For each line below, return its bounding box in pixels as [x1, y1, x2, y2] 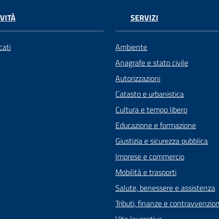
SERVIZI [130, 12, 158, 24]
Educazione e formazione [115, 119, 196, 131]
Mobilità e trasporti [115, 166, 176, 178]
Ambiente [115, 41, 147, 53]
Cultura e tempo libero [115, 104, 187, 116]
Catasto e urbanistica [115, 88, 184, 100]
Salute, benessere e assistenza [115, 182, 215, 194]
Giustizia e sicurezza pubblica [115, 135, 208, 147]
